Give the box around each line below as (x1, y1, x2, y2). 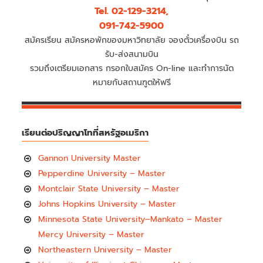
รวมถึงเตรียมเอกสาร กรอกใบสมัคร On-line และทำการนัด (29, 62, 234, 75)
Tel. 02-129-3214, (95, 4, 168, 18)
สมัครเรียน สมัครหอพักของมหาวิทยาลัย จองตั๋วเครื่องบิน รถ (24, 33, 239, 46)
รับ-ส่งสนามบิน (104, 48, 159, 60)
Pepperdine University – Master (38, 167, 166, 180)
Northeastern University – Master (38, 243, 173, 256)
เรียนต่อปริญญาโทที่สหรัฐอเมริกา (22, 126, 149, 139)
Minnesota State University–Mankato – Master (38, 213, 223, 225)
